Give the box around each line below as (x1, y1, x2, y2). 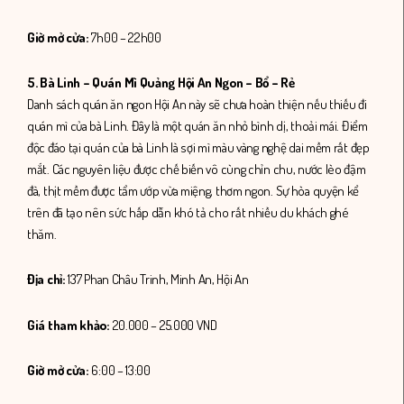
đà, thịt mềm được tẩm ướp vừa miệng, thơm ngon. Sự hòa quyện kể (27, 182, 360, 200)
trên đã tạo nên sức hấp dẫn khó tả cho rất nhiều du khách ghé (27, 204, 349, 222)
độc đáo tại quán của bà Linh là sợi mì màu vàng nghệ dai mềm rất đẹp (27, 139, 370, 157)
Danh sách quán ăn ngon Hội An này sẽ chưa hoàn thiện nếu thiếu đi (27, 96, 367, 114)
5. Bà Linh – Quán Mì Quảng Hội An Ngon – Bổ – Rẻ (27, 74, 295, 92)
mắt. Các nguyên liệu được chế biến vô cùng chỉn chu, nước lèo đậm (27, 161, 366, 179)
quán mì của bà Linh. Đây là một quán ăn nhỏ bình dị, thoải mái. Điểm (27, 117, 368, 135)
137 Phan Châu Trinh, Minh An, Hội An (65, 271, 249, 289)
